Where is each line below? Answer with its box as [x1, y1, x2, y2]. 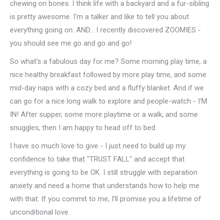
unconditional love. [10, 208, 70, 217]
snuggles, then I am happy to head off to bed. [10, 123, 157, 132]
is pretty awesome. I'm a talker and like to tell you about [10, 12, 189, 21]
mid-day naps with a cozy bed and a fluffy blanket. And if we [10, 83, 204, 92]
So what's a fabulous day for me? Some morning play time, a [10, 57, 207, 66]
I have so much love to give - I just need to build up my [10, 141, 186, 150]
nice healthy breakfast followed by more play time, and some [10, 70, 206, 79]
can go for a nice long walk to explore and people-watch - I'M [10, 97, 207, 106]
